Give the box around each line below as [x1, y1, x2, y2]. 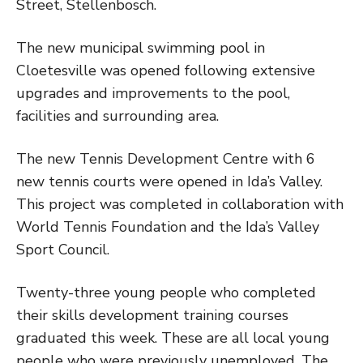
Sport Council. [16, 239, 109, 259]
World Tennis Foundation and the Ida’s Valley [16, 216, 319, 237]
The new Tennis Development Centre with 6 [16, 148, 315, 169]
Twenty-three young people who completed [16, 282, 316, 302]
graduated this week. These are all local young [16, 327, 330, 348]
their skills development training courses [16, 305, 288, 325]
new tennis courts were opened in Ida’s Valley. [16, 171, 322, 191]
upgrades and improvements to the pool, [16, 83, 290, 103]
